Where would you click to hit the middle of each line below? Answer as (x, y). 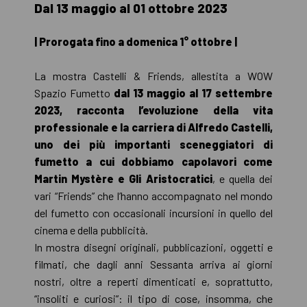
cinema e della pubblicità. (91, 230)
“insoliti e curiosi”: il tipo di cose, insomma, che (153, 298)
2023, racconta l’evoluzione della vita (153, 110)
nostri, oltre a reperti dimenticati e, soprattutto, (153, 281)
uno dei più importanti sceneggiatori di (153, 144)
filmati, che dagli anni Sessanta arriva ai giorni (153, 264)
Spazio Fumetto (74, 93)
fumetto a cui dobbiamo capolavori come (153, 161)
